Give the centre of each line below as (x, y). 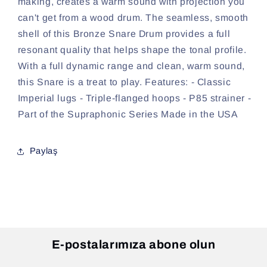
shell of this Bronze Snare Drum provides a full (124, 33)
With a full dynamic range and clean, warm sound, (131, 66)
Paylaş (44, 151)
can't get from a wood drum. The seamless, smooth (133, 17)
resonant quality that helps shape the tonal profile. (132, 49)
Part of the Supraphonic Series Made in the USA (128, 114)
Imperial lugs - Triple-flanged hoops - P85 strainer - (134, 98)
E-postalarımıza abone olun (133, 245)
